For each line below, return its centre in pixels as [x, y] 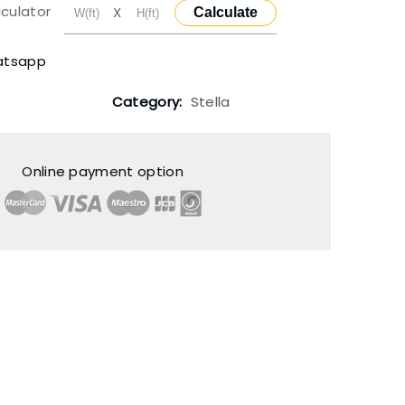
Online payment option [103, 171]
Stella [210, 101]
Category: [149, 101]
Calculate [225, 12]
